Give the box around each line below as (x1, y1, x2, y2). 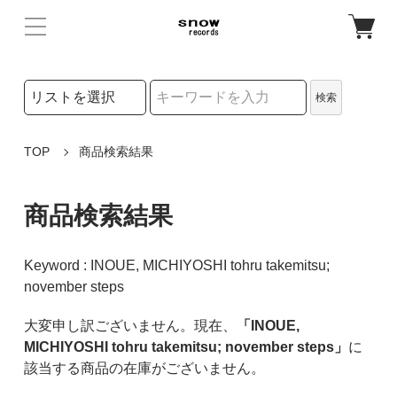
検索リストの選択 (22, 81, 122, 95)
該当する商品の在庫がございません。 (23, 360, 265, 376)
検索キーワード (22, 116, 110, 130)
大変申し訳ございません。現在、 (23, 317, 237, 333)
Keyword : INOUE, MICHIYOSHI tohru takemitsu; (23, 257, 330, 273)
